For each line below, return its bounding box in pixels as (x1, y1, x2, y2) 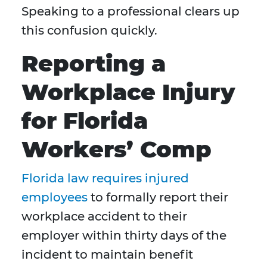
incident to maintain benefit (21, 247, 193, 262)
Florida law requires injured (21, 171, 189, 186)
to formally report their (88, 190, 228, 205)
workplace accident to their (21, 209, 187, 224)
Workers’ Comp (21, 135, 212, 164)
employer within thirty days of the (21, 228, 226, 243)
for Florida (21, 107, 148, 135)
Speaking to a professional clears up (21, 4, 240, 19)
